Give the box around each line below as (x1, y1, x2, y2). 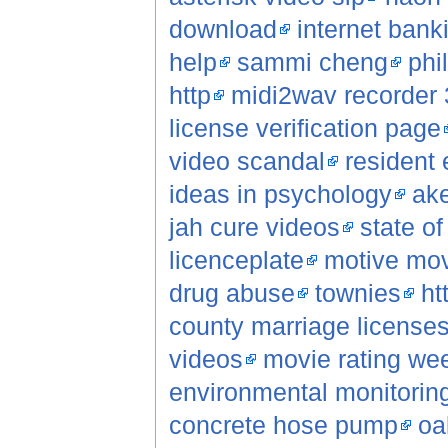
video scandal (168, 147, 325, 176)
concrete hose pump (168, 411, 398, 440)
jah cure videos (168, 213, 340, 242)
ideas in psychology (168, 180, 392, 209)
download (168, 15, 277, 44)
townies (314, 279, 401, 308)
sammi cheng (236, 48, 388, 77)
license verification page (168, 114, 441, 143)
